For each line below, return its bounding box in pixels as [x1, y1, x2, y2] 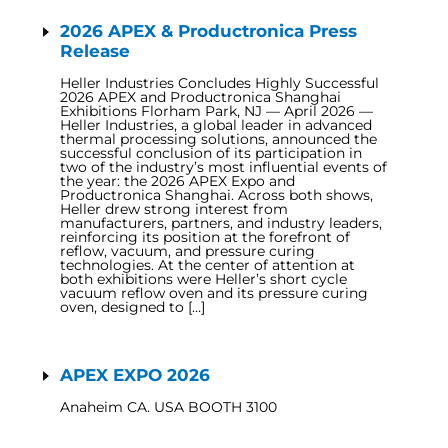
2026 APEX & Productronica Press [60, 21, 357, 41]
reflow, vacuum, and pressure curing [60, 242, 315, 260]
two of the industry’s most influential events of [60, 158, 387, 176]
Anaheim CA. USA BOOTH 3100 [60, 398, 277, 416]
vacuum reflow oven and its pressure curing [60, 284, 368, 302]
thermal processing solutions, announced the [60, 130, 377, 148]
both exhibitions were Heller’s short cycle [60, 270, 347, 288]
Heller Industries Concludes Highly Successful [60, 74, 379, 92]
